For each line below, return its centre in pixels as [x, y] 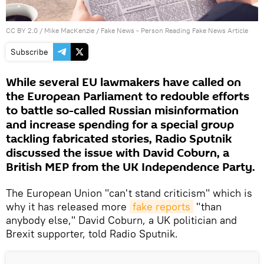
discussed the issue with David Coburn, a [118, 154]
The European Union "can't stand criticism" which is [129, 193]
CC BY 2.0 [22, 31]
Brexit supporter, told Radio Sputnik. [92, 234]
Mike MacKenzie [69, 31]
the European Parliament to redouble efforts [128, 97]
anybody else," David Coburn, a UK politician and [121, 220]
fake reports [161, 207]
